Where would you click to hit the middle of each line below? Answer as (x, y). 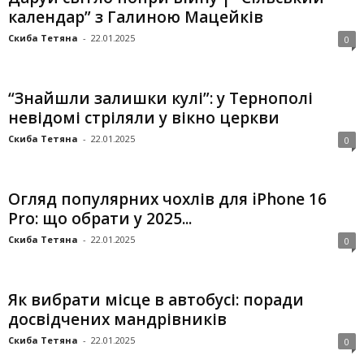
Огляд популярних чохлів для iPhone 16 (167, 199)
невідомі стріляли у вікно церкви (144, 118)
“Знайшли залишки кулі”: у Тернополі (160, 98)
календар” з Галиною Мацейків (136, 17)
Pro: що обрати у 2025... (100, 219)
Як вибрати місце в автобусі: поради (156, 300)
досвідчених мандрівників (117, 319)
